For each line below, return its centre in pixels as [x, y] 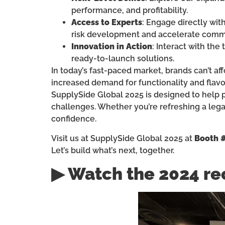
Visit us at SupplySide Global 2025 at [123, 138]
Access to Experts [107, 23]
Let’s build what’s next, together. [113, 150]
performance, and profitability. [130, 11]
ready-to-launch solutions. [123, 59]
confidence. [74, 119]
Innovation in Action [112, 47]
